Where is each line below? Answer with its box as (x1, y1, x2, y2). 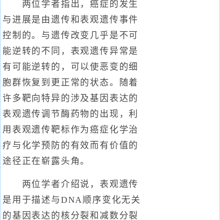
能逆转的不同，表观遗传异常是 (2, 46, 139, 56)
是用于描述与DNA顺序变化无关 (2, 195, 141, 205)
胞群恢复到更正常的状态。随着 (2, 78, 139, 87)
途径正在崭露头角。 (2, 156, 90, 166)
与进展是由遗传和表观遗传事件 (2, 15, 139, 25)
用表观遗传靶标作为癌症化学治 (2, 125, 139, 135)
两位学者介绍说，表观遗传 (2, 179, 139, 189)
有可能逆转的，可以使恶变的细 (2, 62, 139, 72)
